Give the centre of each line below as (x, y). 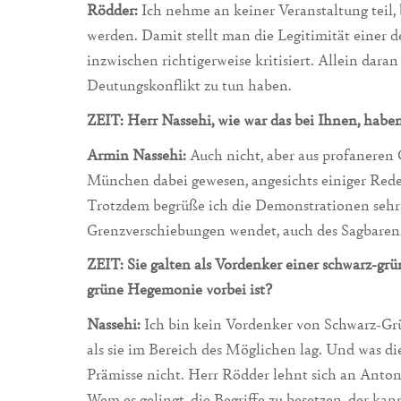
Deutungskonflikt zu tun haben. (189, 85)
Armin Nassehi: (137, 154)
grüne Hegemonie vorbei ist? (179, 289)
